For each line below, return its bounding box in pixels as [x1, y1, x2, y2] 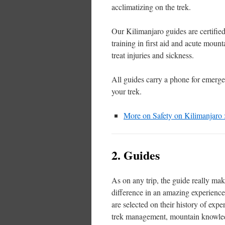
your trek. [111, 86, 142, 97]
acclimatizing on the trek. [111, 2, 191, 13]
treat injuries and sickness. [111, 50, 194, 61]
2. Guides [111, 146, 160, 164]
